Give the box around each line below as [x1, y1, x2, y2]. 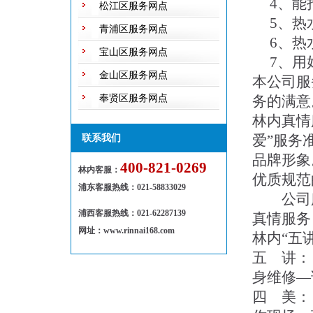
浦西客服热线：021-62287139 [78, 208, 186, 218]
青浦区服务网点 [99, 24, 168, 34]
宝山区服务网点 [99, 47, 168, 57]
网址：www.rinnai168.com [78, 226, 175, 235]
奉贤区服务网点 [99, 93, 168, 103]
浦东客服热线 [78, 182, 129, 192]
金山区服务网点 [99, 70, 168, 80]
